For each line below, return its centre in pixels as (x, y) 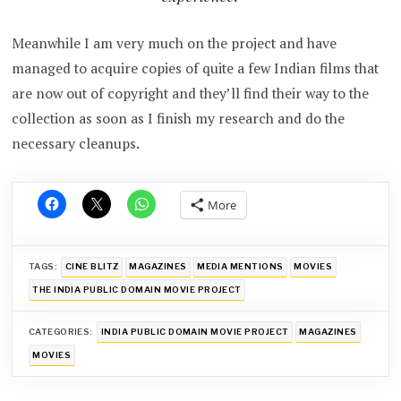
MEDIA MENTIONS (240, 267)
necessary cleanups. (76, 143)
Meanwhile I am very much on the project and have (175, 43)
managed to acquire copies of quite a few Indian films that (196, 68)
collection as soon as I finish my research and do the (179, 118)
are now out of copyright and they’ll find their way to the (191, 93)
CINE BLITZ (92, 267)
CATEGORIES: (60, 332)
